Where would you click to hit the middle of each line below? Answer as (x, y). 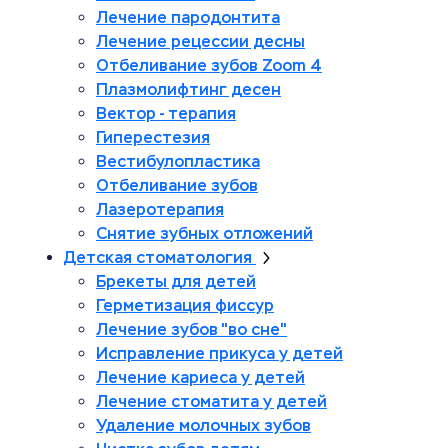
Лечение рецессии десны (200, 41)
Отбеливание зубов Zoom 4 (209, 65)
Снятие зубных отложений (204, 233)
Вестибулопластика (178, 161)
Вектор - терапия (166, 113)
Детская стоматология (158, 257)
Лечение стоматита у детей (211, 401)
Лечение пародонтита (188, 17)
